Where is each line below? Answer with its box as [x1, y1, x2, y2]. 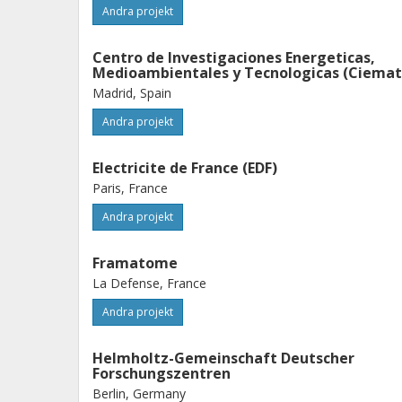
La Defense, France [92, 275, 206, 292]
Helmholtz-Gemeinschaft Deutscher [92, 348, 354, 368]
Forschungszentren [92, 363, 231, 383]
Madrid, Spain [92, 84, 171, 101]
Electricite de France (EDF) [92, 158, 277, 178]
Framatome [92, 253, 178, 273]
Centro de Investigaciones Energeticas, [92, 48, 375, 67]
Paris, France [92, 179, 168, 197]
